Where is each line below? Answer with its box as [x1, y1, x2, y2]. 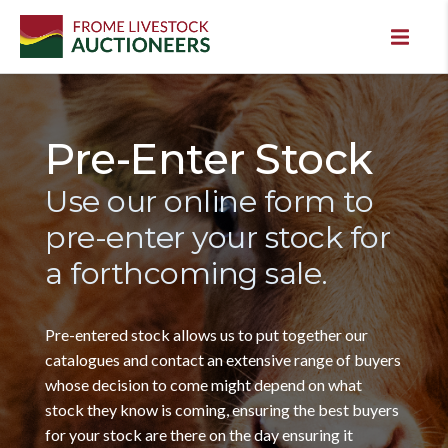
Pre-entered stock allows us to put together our [45, 325, 368, 344]
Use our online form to [45, 183, 373, 220]
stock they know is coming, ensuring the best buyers [45, 400, 399, 419]
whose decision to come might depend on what [45, 375, 362, 394]
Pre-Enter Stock [45, 133, 373, 185]
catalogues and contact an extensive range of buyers [45, 350, 401, 369]
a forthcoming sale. [45, 255, 328, 292]
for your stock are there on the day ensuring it [45, 425, 353, 444]
